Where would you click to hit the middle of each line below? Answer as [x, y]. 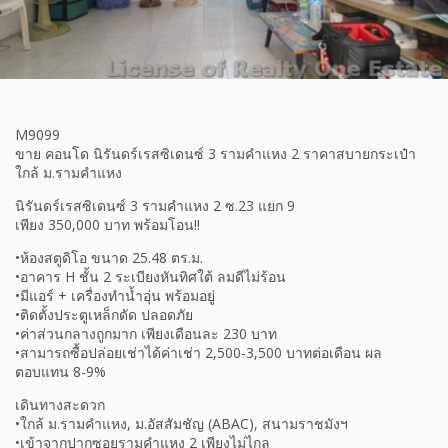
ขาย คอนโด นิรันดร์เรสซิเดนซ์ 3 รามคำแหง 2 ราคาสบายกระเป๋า [215, 154]
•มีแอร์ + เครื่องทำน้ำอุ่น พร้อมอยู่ [115, 296]
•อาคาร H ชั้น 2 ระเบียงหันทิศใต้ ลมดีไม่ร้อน [150, 277]
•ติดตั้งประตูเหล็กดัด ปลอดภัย [104, 315]
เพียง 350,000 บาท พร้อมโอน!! [107, 225]
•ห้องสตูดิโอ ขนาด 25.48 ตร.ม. [109, 258]
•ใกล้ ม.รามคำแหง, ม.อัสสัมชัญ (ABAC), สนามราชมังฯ [181, 424]
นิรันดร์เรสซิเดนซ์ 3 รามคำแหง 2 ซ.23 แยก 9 [155, 206]
